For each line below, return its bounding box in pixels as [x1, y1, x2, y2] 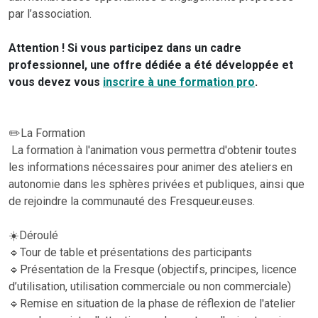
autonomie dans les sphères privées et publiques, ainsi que [9, 177, 305, 191]
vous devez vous [9, 75, 103, 89]
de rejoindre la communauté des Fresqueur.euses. [9, 194, 255, 208]
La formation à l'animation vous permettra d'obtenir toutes [9, 143, 297, 157]
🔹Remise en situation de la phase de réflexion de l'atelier [9, 297, 295, 310]
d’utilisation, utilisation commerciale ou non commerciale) [9, 280, 291, 293]
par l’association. [9, 7, 92, 21]
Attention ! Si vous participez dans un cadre [9, 41, 241, 55]
